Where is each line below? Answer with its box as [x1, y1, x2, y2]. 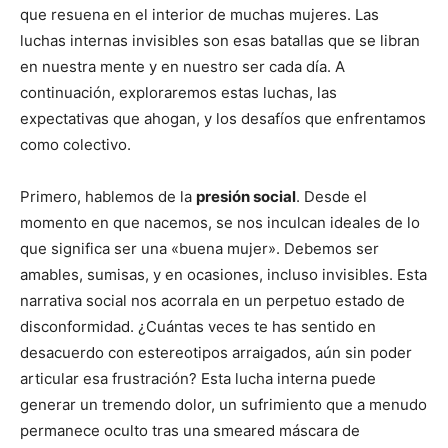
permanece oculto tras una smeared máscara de [20, 421, 360, 440]
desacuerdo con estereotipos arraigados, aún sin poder [20, 343, 412, 362]
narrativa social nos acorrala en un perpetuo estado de [20, 291, 405, 310]
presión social [196, 187, 296, 206]
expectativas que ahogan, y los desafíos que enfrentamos [20, 109, 426, 128]
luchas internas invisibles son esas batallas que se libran [20, 31, 420, 50]
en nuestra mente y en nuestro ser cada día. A [20, 57, 345, 76]
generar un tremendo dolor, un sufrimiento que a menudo [20, 395, 427, 414]
